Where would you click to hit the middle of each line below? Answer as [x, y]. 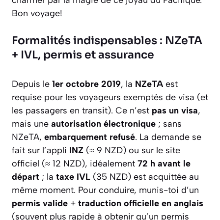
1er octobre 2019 [86, 84]
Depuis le [32, 84]
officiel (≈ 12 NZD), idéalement [75, 163]
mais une [31, 124]
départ [26, 177]
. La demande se [168, 137]
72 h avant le [164, 163]
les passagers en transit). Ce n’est [82, 110]
